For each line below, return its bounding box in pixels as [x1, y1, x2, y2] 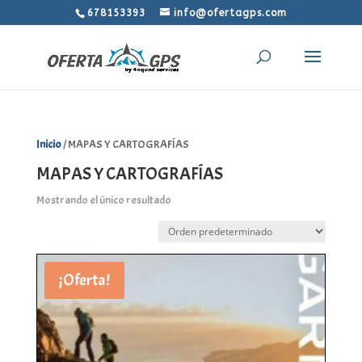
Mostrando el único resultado [36, 193, 171, 207]
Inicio [36, 137, 61, 151]
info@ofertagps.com [173, 7, 287, 19]
